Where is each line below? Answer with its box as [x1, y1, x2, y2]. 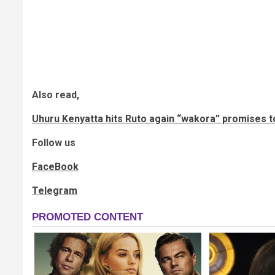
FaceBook [32, 161, 79, 173]
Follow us [32, 137, 76, 149]
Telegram [32, 185, 77, 197]
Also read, [32, 89, 79, 101]
